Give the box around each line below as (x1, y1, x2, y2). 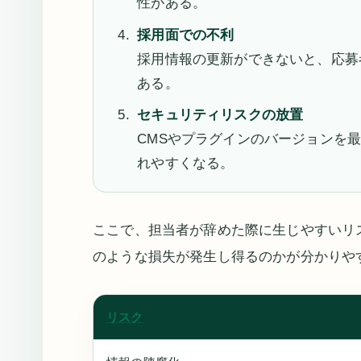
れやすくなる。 (137, 156, 234, 171)
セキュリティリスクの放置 (137, 107, 304, 122)
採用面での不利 (137, 27, 234, 43)
